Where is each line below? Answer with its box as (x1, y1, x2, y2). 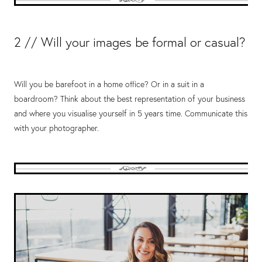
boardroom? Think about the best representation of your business (14, 94, 245, 105)
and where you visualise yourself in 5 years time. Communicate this (14, 108, 247, 119)
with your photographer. (14, 123, 99, 134)
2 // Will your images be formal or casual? (14, 34, 246, 50)
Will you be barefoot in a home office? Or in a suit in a (14, 79, 204, 90)
